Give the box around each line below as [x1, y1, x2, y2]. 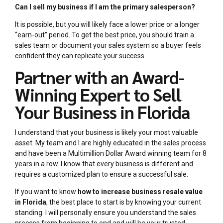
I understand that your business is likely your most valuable [15, 128, 198, 137]
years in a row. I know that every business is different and [15, 160, 193, 168]
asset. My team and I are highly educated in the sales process [15, 139, 206, 147]
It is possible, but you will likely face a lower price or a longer [15, 20, 200, 29]
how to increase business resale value [78, 188, 203, 196]
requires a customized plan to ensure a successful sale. [15, 170, 188, 179]
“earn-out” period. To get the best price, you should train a [15, 31, 194, 39]
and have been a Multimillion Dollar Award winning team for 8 [15, 149, 207, 158]
